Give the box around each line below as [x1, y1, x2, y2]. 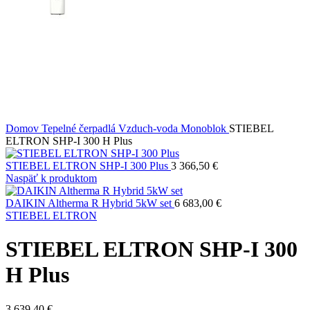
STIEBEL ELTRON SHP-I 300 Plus [6, 160, 171, 172]
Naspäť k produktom [6, 172, 97, 184]
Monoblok [181, 122, 229, 134]
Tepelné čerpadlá [42, 122, 118, 134]
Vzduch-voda [118, 122, 181, 134]
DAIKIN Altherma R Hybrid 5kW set [6, 197, 174, 209]
